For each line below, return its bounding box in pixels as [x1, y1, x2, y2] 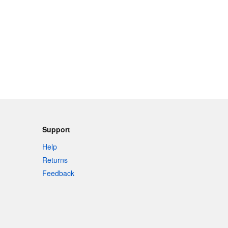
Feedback [42, 168, 75, 179]
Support [42, 124, 71, 135]
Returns [42, 155, 68, 165]
